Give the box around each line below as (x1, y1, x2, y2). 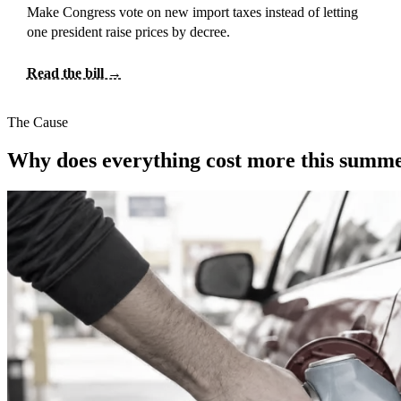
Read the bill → (26, 64, 122, 81)
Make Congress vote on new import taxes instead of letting (26, 4, 358, 21)
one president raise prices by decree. (26, 24, 230, 40)
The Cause (7, 115, 68, 131)
